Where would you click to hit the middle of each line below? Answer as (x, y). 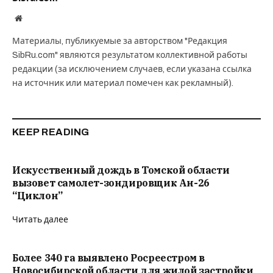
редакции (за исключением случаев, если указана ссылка (132, 69)
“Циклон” (37, 196)
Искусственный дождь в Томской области (121, 170)
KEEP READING (51, 132)
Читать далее (40, 220)
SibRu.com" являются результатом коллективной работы (130, 55)
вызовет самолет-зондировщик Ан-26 (111, 183)
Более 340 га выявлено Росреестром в (109, 258)
